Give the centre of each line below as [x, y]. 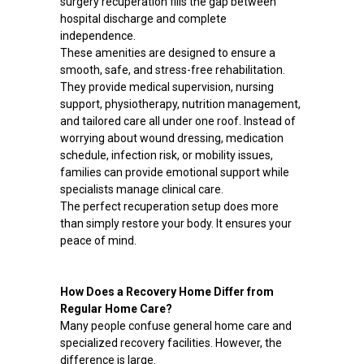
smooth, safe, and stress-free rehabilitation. [172, 70]
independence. [97, 36]
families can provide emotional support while [174, 173]
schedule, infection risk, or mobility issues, [166, 156]
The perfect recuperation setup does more [169, 207]
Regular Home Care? [116, 309]
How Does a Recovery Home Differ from [167, 292]
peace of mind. [98, 241]
